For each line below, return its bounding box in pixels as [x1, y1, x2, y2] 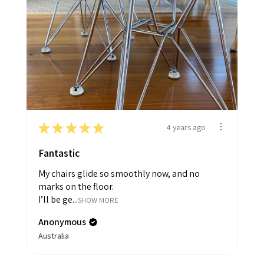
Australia [38, 230, 69, 241]
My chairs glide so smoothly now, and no [38, 167, 200, 180]
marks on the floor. [38, 180, 114, 193]
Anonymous [38, 215, 86, 228]
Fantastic [38, 146, 80, 160]
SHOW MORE [78, 194, 118, 205]
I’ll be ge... [38, 193, 78, 206]
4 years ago [166, 122, 206, 133]
